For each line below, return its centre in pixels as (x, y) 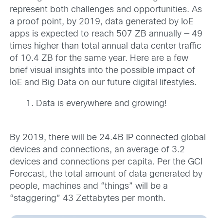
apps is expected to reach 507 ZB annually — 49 (106, 35)
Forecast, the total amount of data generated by (106, 175)
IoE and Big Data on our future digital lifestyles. (103, 83)
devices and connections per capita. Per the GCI (106, 163)
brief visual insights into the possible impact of (102, 71)
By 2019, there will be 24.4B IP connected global (108, 138)
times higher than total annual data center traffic (106, 47)
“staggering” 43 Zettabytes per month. (88, 199)
